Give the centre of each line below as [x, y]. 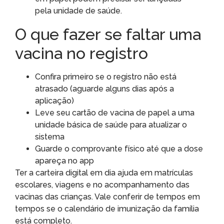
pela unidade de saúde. [78, 10]
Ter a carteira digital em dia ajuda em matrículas [104, 172]
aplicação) [54, 100]
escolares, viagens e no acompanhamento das [102, 184]
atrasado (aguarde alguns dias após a [104, 88]
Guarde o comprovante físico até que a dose [119, 148]
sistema [50, 136]
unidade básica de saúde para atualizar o [111, 124]
